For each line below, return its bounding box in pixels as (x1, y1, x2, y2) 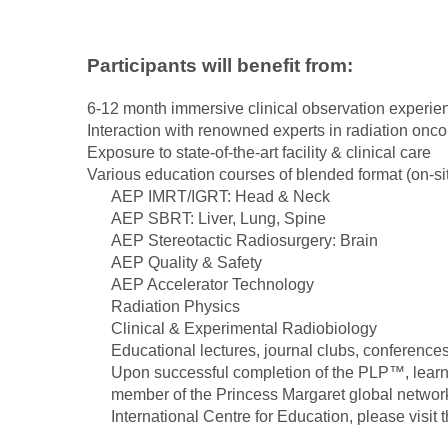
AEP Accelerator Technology (111, 275, 314, 293)
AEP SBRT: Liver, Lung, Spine (111, 209, 326, 227)
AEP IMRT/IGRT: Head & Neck (111, 187, 330, 205)
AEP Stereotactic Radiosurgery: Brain (111, 231, 378, 249)
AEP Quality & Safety (111, 253, 262, 271)
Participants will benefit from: (87, 54, 353, 76)
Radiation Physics (111, 297, 240, 315)
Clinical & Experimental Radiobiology (111, 319, 377, 337)
